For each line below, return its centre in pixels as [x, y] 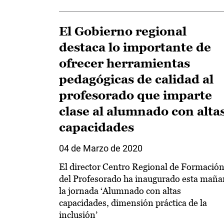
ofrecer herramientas [124, 63]
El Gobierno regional [123, 31]
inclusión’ [78, 215]
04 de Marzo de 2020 [101, 148]
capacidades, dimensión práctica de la [133, 203]
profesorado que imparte [135, 95]
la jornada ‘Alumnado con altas [120, 191]
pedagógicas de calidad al [136, 79]
